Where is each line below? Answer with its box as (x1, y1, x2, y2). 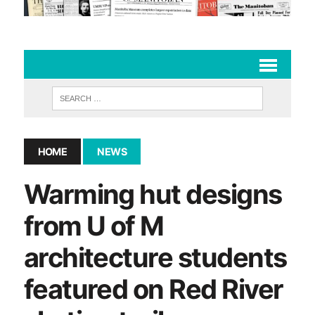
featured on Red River (23, 272, 283, 305)
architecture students (23, 240, 287, 274)
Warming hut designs (23, 177, 282, 210)
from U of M (23, 209, 164, 242)
